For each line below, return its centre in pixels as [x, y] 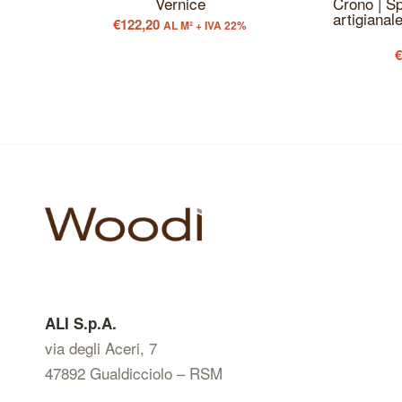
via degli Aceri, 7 [101, 347]
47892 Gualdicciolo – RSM [134, 372]
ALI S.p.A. [81, 323]
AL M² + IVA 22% [205, 25]
